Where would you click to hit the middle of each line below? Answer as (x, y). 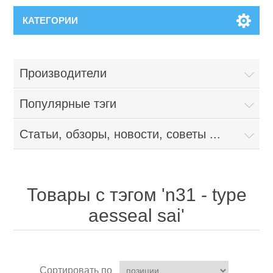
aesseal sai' (136, 215)
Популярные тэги (68, 103)
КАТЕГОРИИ (51, 20)
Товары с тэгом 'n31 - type (136, 194)
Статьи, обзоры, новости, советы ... (120, 134)
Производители (63, 73)
